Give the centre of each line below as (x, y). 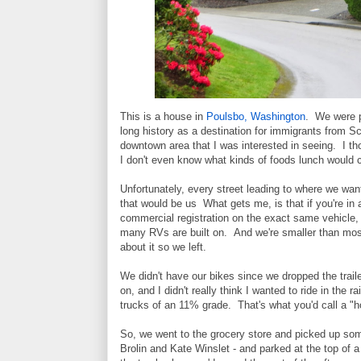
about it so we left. (163, 247)
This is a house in (163, 116)
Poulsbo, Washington (256, 116)
